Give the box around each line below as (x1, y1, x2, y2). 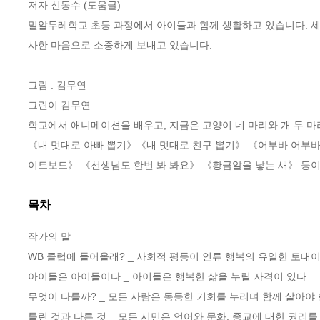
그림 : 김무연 (28, 79, 86, 91)
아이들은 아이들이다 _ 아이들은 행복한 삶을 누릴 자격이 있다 (28, 271, 306, 283)
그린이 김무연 (28, 99, 91, 111)
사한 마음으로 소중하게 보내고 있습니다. (28, 39, 212, 51)
